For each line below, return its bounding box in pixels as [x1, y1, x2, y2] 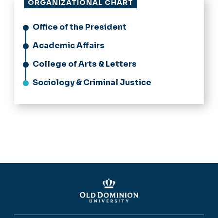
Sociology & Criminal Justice [33, 77, 151, 88]
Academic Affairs [33, 40, 105, 51]
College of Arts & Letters [33, 58, 137, 69]
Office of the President [33, 21, 127, 32]
